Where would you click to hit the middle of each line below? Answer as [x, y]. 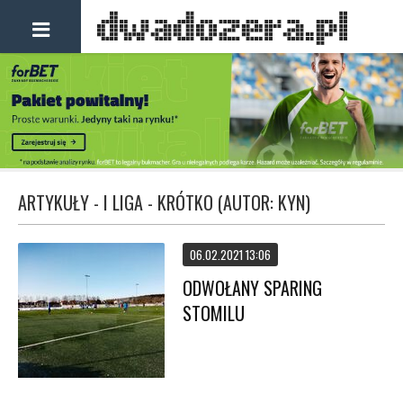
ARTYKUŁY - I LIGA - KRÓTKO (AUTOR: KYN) [164, 202]
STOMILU [214, 313]
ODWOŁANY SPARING [253, 288]
